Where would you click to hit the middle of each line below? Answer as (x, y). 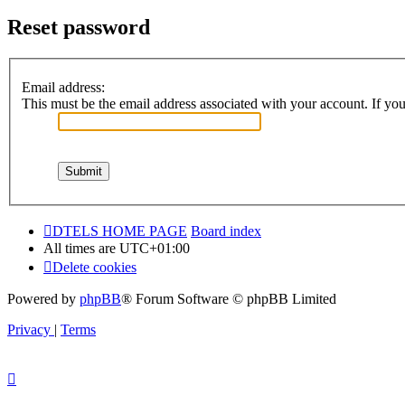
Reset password (79, 28)
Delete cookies (94, 267)
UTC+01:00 (155, 248)
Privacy (29, 329)
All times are (81, 248)
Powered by (43, 298)
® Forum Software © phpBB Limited (229, 298)
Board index (226, 231)
